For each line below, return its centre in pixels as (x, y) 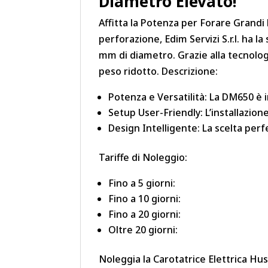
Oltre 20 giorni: (143, 230)
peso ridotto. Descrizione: (159, 71)
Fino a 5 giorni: (142, 183)
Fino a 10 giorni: (145, 199)
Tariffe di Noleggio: (143, 158)
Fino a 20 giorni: (145, 214)
